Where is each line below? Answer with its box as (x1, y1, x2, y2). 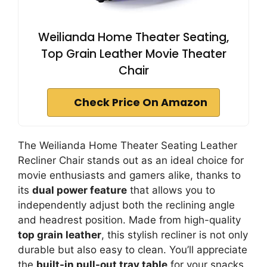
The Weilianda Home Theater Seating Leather (18, 139, 237, 151)
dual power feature (32, 184, 127, 196)
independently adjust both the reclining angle (18, 199, 235, 211)
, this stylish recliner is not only (101, 229, 248, 241)
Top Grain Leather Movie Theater (41, 46, 226, 62)
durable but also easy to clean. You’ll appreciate (18, 244, 247, 256)
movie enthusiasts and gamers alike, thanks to (18, 169, 241, 181)
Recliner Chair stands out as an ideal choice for (18, 154, 244, 166)
